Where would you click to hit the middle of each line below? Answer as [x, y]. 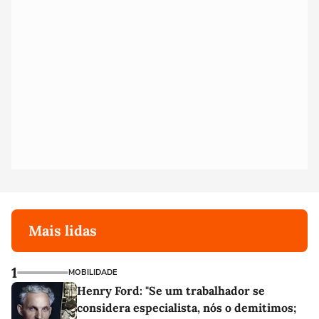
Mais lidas [63, 230]
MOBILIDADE [93, 272]
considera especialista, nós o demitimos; [187, 308]
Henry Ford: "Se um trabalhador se [171, 291]
